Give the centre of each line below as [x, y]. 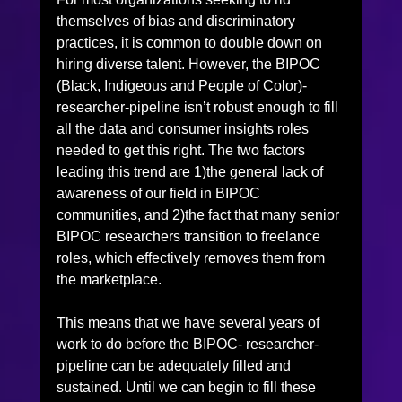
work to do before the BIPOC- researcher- [187, 344]
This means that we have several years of [189, 322]
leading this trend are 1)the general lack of [191, 171]
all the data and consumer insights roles [184, 128]
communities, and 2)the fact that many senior [199, 214]
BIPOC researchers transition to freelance [190, 236]
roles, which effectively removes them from [192, 258]
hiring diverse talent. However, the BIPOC [190, 64]
